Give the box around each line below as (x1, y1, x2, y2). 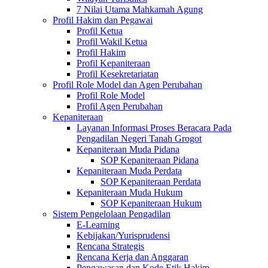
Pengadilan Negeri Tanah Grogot (77, 133, 202, 144)
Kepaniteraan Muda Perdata (77, 166, 182, 176)
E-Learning (77, 220, 120, 230)
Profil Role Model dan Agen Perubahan (53, 80, 202, 90)
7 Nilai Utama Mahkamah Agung (77, 4, 203, 14)
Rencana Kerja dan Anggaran (77, 252, 188, 262)
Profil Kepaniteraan (77, 58, 150, 68)
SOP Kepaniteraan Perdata (100, 176, 201, 187)
